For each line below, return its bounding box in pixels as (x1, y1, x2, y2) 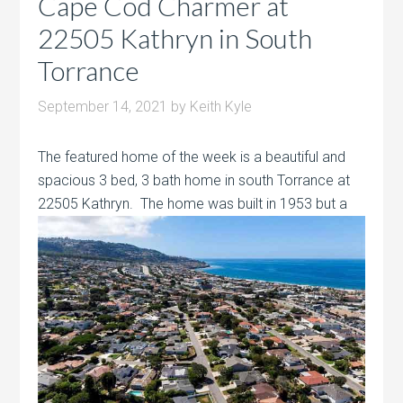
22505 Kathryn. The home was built (38, 195, 264, 213)
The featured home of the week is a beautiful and (38, 148, 346, 166)
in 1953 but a (263, 195, 348, 213)
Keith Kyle (190, 98, 253, 116)
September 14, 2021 (38, 98, 168, 116)
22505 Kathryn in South (38, 22, 313, 55)
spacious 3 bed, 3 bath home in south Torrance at (38, 172, 351, 190)
